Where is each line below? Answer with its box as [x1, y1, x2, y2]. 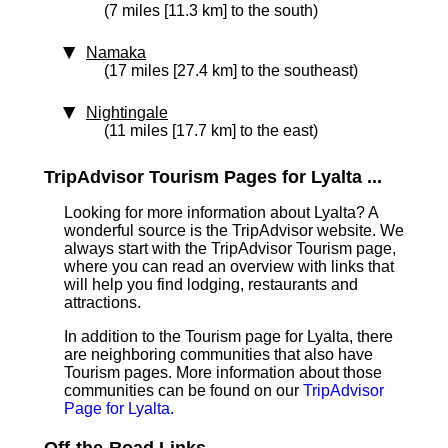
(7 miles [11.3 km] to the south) [104, 2, 318, 19]
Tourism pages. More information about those [64, 364, 382, 381]
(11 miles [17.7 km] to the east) [104, 122, 318, 139]
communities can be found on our [64, 382, 303, 399]
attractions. [64, 294, 141, 311]
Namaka [86, 44, 146, 61]
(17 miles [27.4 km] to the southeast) [104, 62, 358, 79]
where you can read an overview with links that [64, 258, 394, 275]
